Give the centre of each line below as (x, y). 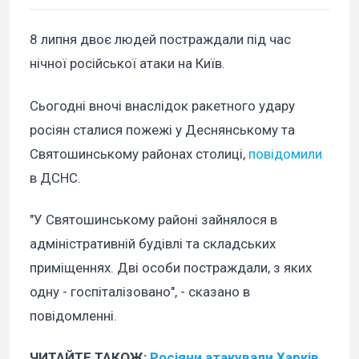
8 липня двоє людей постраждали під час (160, 40)
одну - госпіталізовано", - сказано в (140, 291)
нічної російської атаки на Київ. (127, 64)
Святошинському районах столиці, (139, 153)
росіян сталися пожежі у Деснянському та (162, 129)
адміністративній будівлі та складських (153, 243)
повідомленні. (73, 315)
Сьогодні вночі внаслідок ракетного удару (162, 105)
